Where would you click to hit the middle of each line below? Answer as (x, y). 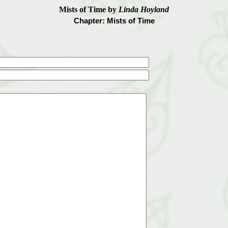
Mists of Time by (89, 9)
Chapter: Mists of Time (114, 21)
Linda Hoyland (144, 9)
